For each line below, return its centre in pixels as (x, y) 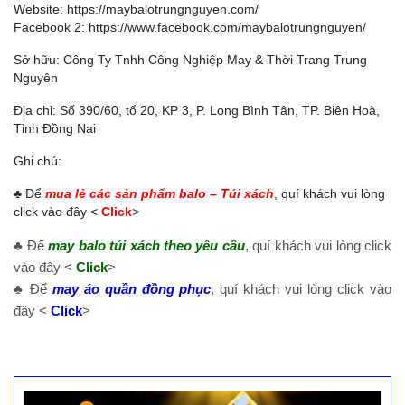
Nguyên (36, 78)
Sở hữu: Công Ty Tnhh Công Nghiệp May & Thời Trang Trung (190, 60)
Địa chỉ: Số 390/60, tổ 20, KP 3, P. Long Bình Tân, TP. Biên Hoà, (197, 111)
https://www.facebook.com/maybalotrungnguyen (226, 28)
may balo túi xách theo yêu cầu (146, 246)
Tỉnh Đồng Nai (55, 129)
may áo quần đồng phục (132, 289)
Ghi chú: (38, 161)
